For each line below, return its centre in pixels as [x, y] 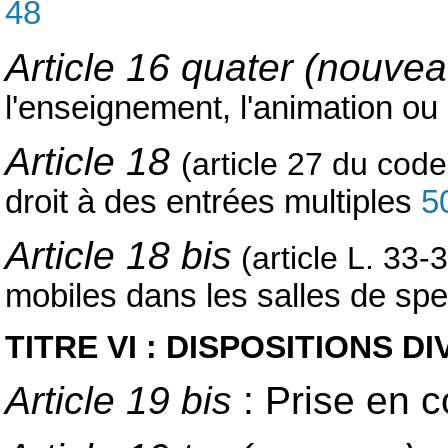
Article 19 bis [118, 401]
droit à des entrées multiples [213, 202]
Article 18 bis [118, 256]
